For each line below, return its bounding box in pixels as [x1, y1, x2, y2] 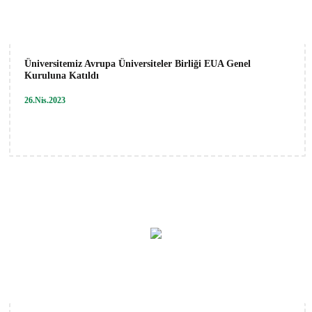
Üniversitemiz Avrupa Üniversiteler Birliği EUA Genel [24, 58, 251, 69]
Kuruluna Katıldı [24, 70, 99, 81]
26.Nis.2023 [24, 95, 65, 105]
